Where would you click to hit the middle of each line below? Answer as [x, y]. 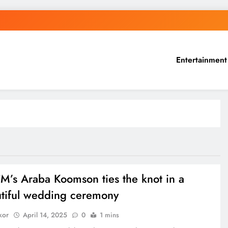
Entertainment [202, 60]
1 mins [109, 215]
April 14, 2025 [45, 215]
